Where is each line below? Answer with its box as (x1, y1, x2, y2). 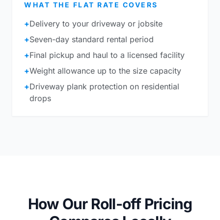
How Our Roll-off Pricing (27, 195, 192, 213)
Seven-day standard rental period (29, 34, 154, 44)
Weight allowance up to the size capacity (29, 66, 181, 76)
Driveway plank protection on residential (29, 82, 179, 91)
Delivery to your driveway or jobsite (29, 19, 163, 28)
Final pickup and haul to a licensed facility (29, 50, 185, 60)
